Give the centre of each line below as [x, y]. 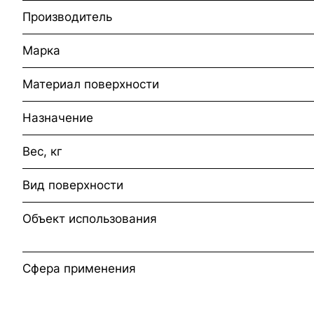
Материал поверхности [91, 84]
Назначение [58, 117]
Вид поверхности [73, 185]
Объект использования [90, 218]
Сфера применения [79, 268]
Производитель [67, 16]
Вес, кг [42, 151]
